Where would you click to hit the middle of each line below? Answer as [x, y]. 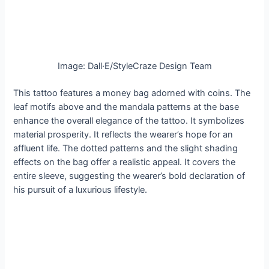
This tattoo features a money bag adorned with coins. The [132, 93]
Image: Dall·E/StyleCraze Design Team [134, 66]
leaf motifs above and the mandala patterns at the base [126, 107]
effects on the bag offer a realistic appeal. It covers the [125, 162]
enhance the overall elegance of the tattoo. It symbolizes [129, 120]
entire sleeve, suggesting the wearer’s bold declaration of [129, 176]
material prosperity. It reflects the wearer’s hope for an [123, 134]
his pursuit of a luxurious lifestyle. [80, 189]
